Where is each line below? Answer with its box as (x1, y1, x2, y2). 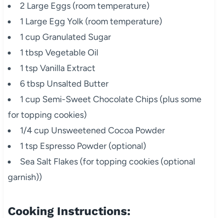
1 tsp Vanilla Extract (19, 62, 95, 73)
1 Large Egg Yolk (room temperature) (19, 16, 162, 27)
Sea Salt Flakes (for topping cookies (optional (19, 156, 195, 167)
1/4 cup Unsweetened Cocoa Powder (19, 125, 165, 136)
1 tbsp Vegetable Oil (19, 47, 98, 58)
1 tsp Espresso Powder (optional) (19, 140, 146, 151)
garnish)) (7, 171, 42, 182)
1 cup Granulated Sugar (19, 31, 111, 42)
